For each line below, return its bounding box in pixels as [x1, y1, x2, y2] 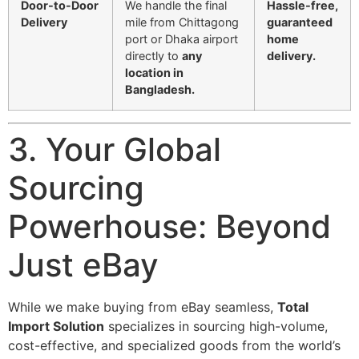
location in [125, 65, 184, 79]
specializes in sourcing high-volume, [104, 317, 328, 334]
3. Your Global [8, 129, 221, 169]
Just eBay [8, 244, 159, 284]
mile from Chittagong [125, 14, 239, 29]
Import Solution [8, 317, 104, 334]
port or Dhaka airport [125, 31, 238, 46]
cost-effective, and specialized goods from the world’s [8, 337, 341, 353]
